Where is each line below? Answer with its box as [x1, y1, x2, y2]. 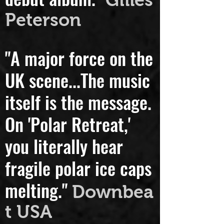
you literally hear [5, 146, 123, 173]
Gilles [105, 4, 153, 24]
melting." [5, 190, 72, 217]
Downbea [72, 196, 153, 216]
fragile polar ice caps [5, 168, 151, 195]
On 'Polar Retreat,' [5, 124, 130, 151]
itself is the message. [5, 102, 151, 129]
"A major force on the [5, 58, 153, 85]
